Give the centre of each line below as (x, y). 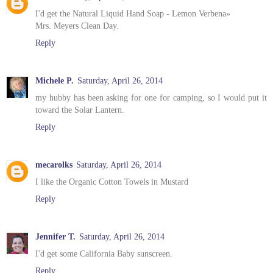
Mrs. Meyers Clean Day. (77, 26)
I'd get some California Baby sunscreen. (104, 254)
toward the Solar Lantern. (80, 110)
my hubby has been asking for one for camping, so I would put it (151, 98)
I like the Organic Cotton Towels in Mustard (112, 182)
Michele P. (55, 81)
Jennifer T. (55, 237)
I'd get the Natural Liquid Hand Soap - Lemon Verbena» (133, 14)
